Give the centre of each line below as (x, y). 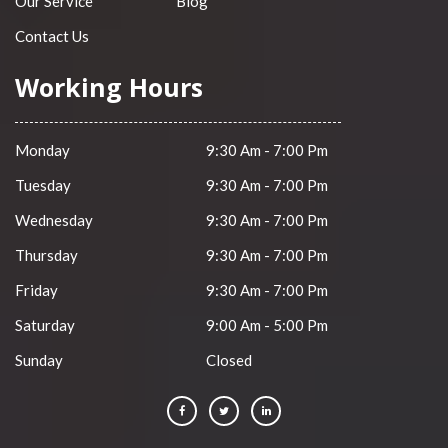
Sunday (39, 360)
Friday (36, 290)
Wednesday (54, 220)
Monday (42, 150)
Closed (228, 360)
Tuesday (43, 185)
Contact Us (52, 36)
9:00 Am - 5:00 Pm (266, 325)
